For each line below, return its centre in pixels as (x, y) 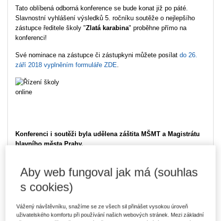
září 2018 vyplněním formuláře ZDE (66, 65)
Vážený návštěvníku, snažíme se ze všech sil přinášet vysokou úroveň (102, 206)
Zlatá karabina (107, 28)
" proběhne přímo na (158, 28)
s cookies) (47, 187)
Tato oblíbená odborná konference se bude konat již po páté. (102, 8)
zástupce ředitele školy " (51, 28)
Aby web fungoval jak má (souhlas (109, 172)
